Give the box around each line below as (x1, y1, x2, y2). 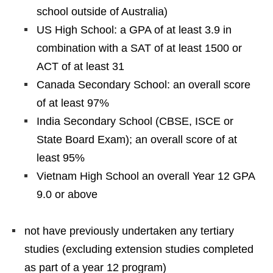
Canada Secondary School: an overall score (37, 79, 250, 91)
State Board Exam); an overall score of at (37, 133, 237, 146)
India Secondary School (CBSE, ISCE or (37, 115, 233, 128)
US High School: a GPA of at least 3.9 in (37, 24, 232, 37)
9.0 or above (37, 188, 97, 201)
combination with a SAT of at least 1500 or (37, 42, 242, 55)
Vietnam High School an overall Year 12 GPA (37, 170, 255, 183)
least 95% (37, 152, 85, 165)
